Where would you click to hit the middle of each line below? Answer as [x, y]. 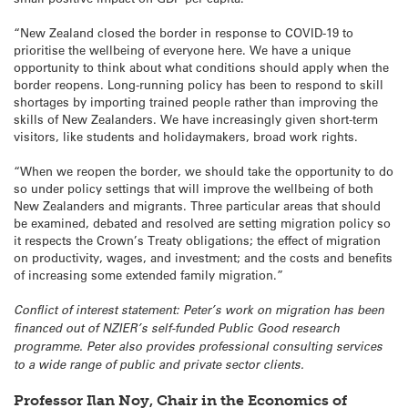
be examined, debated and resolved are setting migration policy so [202, 223]
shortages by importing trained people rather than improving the [196, 102]
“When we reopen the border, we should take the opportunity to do [204, 171]
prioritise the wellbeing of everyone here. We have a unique [182, 50]
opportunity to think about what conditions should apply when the [201, 67]
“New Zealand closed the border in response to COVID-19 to [184, 32]
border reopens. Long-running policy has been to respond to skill [199, 84]
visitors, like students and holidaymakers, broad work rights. [186, 136]
